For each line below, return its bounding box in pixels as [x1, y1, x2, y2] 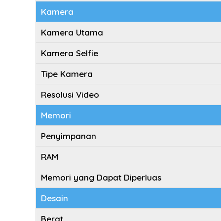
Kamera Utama [41, 27, 103, 37]
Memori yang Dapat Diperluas [41, 172, 161, 183]
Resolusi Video [41, 89, 99, 100]
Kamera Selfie [41, 48, 98, 58]
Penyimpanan [41, 131, 96, 141]
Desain [41, 193, 68, 203]
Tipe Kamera [41, 69, 93, 79]
